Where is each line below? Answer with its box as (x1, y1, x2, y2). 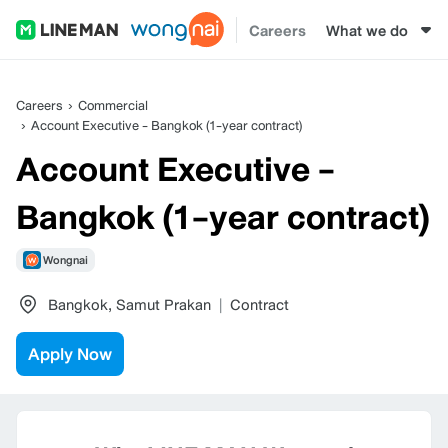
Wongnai (43, 251, 88, 269)
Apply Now (28, 340, 112, 367)
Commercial (78, 95, 148, 116)
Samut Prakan (116, 292, 211, 316)
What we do (326, 17, 409, 42)
